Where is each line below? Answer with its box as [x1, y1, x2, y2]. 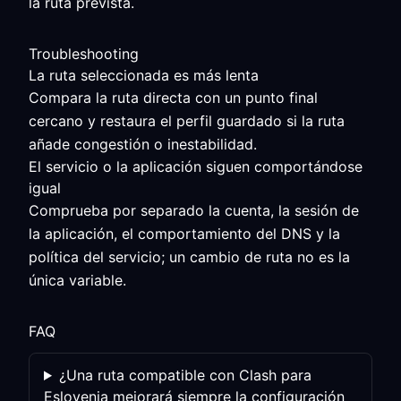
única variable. [29, 271, 126, 289]
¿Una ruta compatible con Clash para [58, 366, 311, 384]
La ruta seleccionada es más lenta [29, 66, 259, 84]
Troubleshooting [29, 45, 139, 63]
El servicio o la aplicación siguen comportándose [29, 158, 363, 175]
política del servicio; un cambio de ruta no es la [29, 248, 350, 266]
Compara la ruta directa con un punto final [29, 89, 318, 107]
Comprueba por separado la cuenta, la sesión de [29, 201, 359, 219]
